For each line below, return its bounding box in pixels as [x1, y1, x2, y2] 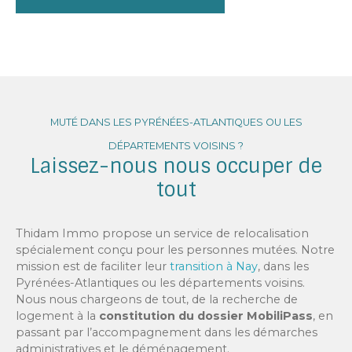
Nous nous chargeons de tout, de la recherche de [16, 291, 298, 306]
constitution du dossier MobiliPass [99, 308, 313, 323]
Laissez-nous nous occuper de [30, 152, 322, 179]
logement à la [16, 308, 99, 323]
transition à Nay [170, 258, 258, 273]
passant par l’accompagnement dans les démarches [16, 324, 317, 339]
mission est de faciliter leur [16, 258, 170, 273]
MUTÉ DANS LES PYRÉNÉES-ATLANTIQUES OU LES [49, 115, 302, 128]
